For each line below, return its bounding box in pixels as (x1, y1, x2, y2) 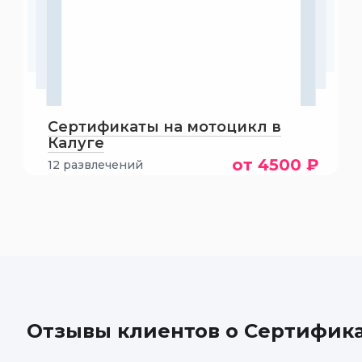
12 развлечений (47, 158, 143, 172)
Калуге (47, 134, 104, 152)
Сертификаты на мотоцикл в (47, 118, 281, 136)
